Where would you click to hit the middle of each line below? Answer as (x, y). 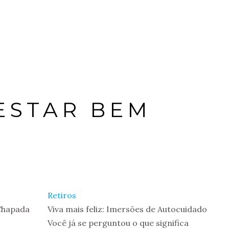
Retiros (62, 195)
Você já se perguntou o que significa (118, 223)
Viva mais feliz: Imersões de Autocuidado (127, 209)
